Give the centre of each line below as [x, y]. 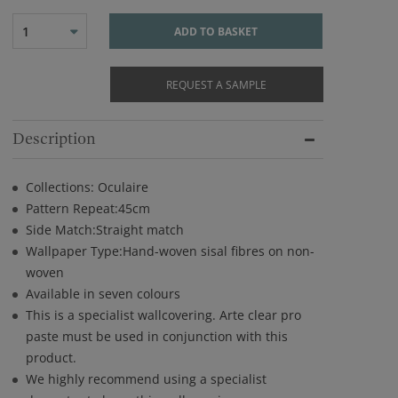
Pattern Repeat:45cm [88, 208]
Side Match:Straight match [105, 230]
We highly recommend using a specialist [146, 379]
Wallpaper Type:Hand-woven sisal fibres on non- [170, 251]
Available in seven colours [103, 294]
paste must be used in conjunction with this [157, 336]
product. [51, 358]
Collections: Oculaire [87, 187]
